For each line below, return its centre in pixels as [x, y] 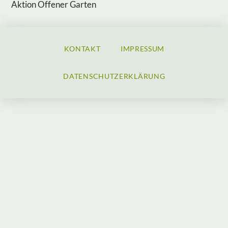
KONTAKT [82, 49]
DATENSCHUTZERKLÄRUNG [114, 76]
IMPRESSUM [142, 49]
